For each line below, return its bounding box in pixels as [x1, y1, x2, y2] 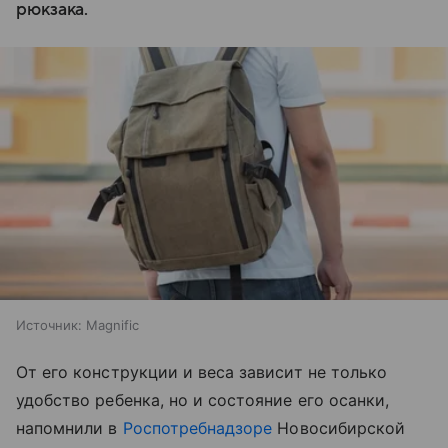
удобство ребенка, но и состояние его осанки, [16, 390, 390, 411]
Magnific [86, 317, 139, 334]
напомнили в [16, 418, 123, 439]
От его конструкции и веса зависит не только [16, 362, 388, 383]
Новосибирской [272, 418, 406, 439]
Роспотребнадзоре [122, 418, 273, 439]
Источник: [16, 317, 82, 334]
